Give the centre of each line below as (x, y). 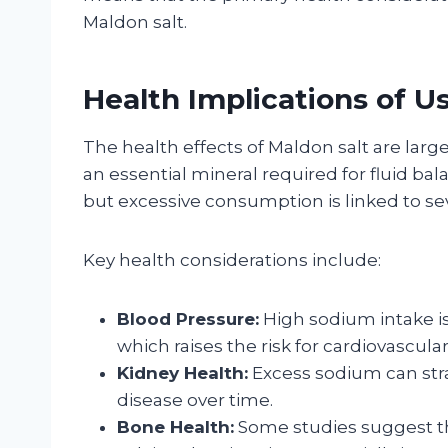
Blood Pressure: (188, 318)
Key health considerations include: (232, 259)
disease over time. (195, 399)
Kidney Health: (182, 372)
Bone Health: (175, 426)
